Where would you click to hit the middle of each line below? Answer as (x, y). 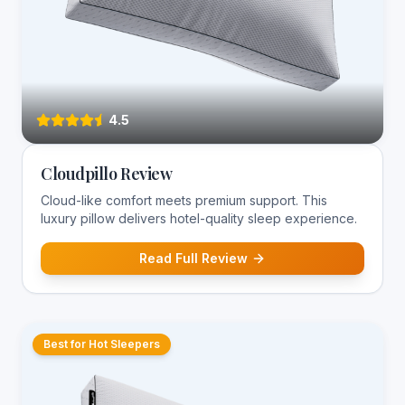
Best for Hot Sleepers (102, 344)
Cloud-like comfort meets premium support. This (184, 200)
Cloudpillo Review (107, 174)
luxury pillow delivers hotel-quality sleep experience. (199, 218)
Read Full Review (193, 258)
